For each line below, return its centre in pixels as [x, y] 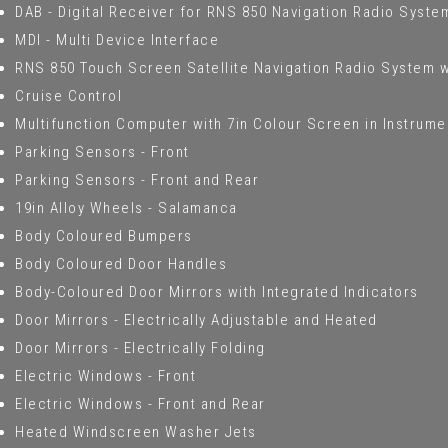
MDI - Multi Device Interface [117, 39]
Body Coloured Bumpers [104, 235]
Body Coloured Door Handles [121, 263]
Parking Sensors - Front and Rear [137, 179]
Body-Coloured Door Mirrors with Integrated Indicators [217, 291]
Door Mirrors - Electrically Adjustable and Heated [196, 319]
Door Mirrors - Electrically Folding [140, 347]
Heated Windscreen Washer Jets [136, 431]
